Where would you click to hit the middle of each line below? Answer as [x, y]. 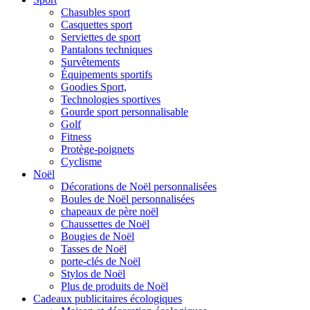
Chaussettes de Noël [105, 224]
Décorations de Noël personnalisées [139, 186]
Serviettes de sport [101, 37]
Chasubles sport [95, 12]
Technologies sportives [111, 99]
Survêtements [90, 62]
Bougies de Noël [98, 236]
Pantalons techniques [107, 49]
